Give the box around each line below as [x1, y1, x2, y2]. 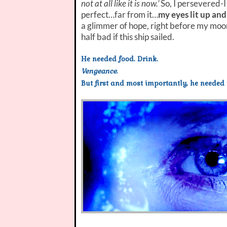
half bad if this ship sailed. [81, 31, 174, 42]
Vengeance [81, 66, 117, 75]
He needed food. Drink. [81, 54, 158, 63]
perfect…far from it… [81, 9, 158, 20]
